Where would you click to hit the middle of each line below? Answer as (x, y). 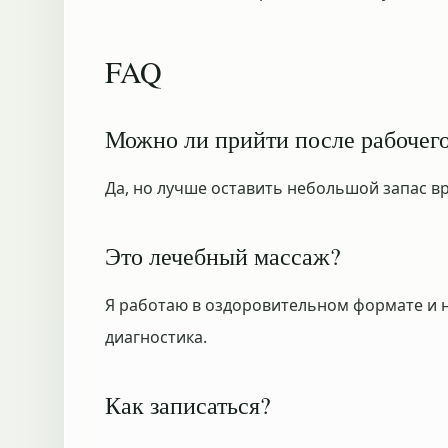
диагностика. (156, 337)
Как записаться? (188, 405)
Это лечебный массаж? (223, 256)
